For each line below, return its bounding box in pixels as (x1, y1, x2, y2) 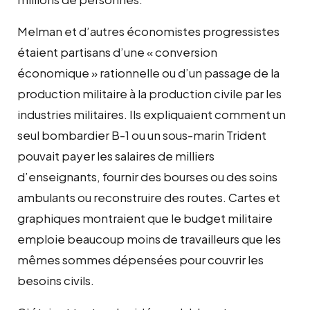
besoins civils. (17, 272, 94, 288)
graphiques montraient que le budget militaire (17, 210, 273, 226)
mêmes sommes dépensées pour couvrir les (17, 251, 264, 267)
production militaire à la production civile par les (17, 85, 282, 101)
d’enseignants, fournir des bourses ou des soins (17, 168, 277, 184)
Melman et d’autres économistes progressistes (17, 23, 280, 39)
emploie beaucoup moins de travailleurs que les (17, 230, 281, 246)
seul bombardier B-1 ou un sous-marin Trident (17, 127, 266, 143)
